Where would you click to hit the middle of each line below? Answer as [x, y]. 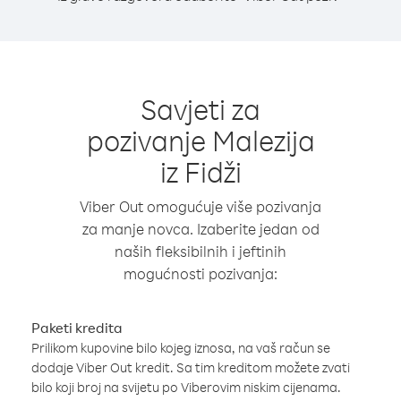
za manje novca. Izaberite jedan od [200, 229]
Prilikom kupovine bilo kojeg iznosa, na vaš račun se [181, 348]
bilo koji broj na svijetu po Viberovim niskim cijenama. [186, 387]
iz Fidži [200, 171]
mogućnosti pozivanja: [200, 273]
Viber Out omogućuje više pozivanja [200, 206]
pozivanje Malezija [200, 140]
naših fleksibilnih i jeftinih [200, 251]
